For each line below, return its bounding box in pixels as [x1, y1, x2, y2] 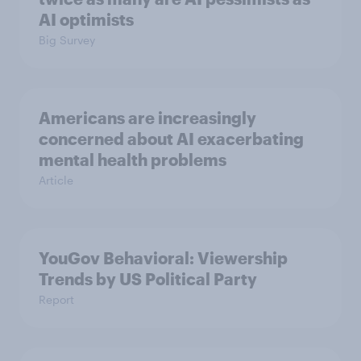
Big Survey [39, 33, 95, 48]
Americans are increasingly [39, 108, 256, 128]
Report [39, 293, 74, 307]
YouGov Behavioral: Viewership [39, 248, 288, 268]
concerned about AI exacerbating [39, 129, 304, 149]
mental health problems [39, 150, 226, 170]
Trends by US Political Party [39, 269, 257, 289]
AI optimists [39, 10, 134, 30]
